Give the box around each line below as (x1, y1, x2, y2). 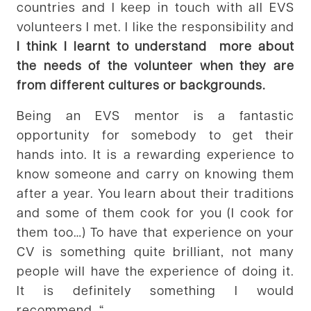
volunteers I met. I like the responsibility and (17, 17, 294, 34)
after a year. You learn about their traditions (17, 184, 294, 201)
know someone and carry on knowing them (17, 165, 294, 181)
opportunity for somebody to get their (17, 126, 294, 142)
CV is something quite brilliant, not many (17, 242, 294, 259)
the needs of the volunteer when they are (17, 56, 294, 73)
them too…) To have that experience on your (17, 223, 294, 239)
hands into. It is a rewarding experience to (17, 145, 294, 162)
